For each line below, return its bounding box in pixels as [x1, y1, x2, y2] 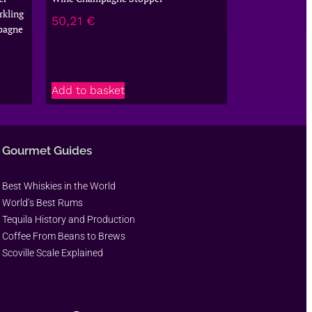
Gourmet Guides [2, 143, 92, 157]
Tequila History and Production [2, 213, 135, 225]
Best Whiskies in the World [2, 180, 116, 192]
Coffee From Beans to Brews [2, 230, 125, 242]
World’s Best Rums [2, 196, 83, 208]
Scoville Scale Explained [2, 247, 103, 258]
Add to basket [52, 83, 125, 97]
